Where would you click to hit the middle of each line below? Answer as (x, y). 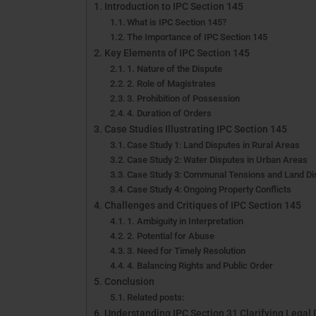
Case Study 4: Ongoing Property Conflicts (209, 189)
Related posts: (156, 297)
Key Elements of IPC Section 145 (177, 53)
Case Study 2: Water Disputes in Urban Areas (218, 159)
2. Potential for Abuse (171, 236)
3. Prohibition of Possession (184, 98)
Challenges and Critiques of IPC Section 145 (202, 205)
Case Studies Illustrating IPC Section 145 (195, 129)
